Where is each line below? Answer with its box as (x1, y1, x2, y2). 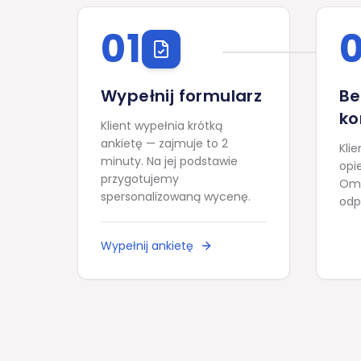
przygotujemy (101, 171, 179, 187)
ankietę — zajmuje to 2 (101, 135, 228, 151)
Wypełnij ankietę (101, 238, 193, 254)
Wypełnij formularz (101, 85, 263, 107)
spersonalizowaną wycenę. (101, 189, 251, 205)
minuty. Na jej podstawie (101, 153, 238, 169)
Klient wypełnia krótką (101, 118, 222, 134)
